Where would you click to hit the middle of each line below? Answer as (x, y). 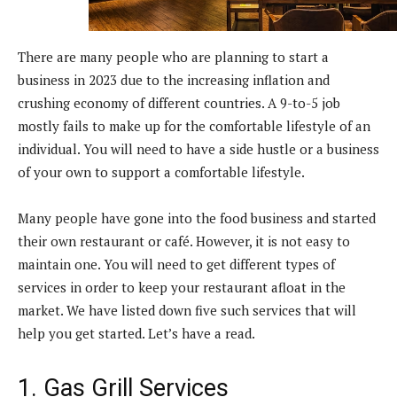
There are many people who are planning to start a (173, 56)
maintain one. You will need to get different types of (176, 264)
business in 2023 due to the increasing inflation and (174, 79)
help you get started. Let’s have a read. (136, 333)
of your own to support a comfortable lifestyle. (161, 171)
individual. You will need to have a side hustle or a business (198, 148)
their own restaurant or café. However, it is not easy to (184, 241)
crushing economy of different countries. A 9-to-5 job (179, 102)
